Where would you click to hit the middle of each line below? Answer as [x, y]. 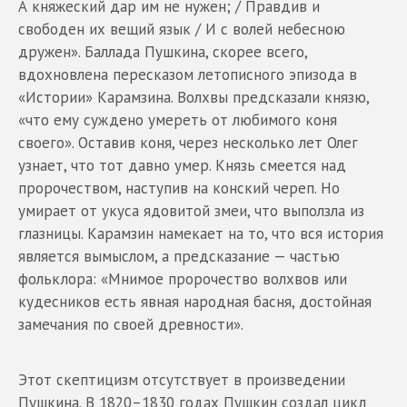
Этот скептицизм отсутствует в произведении [182, 379]
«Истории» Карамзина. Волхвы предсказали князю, [194, 97]
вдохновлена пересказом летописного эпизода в [188, 74]
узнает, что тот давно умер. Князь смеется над [182, 165]
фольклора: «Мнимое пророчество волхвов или [183, 278]
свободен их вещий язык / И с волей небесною [182, 29]
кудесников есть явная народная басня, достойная [195, 301]
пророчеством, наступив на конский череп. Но [179, 188]
